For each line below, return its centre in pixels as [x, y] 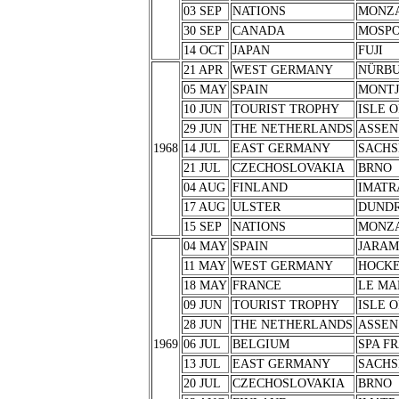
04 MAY [205, 246]
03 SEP [202, 11]
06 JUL [202, 344]
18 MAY [205, 285]
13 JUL [202, 364]
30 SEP [202, 31]
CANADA [258, 31]
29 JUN [202, 129]
